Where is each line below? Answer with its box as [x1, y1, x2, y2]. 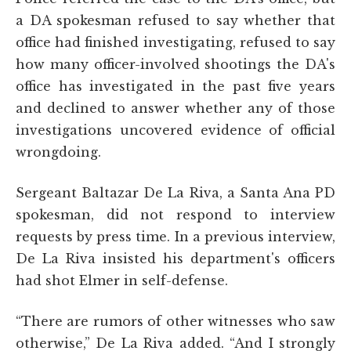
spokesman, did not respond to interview [16, 206, 335, 223]
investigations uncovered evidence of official [16, 121, 335, 138]
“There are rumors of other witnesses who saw [16, 313, 335, 329]
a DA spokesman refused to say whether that [16, 12, 335, 28]
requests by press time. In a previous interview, [16, 228, 335, 244]
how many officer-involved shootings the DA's [16, 56, 335, 72]
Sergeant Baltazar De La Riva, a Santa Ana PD [16, 184, 335, 201]
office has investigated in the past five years [16, 78, 335, 94]
